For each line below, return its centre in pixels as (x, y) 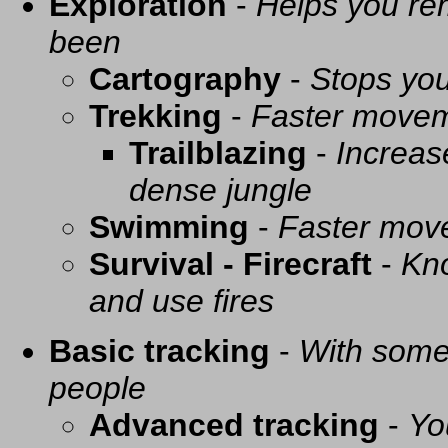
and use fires (181, 301)
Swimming (169, 227)
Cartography (185, 79)
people (97, 388)
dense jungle (220, 190)
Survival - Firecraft (230, 264)
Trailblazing (218, 153)
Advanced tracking (234, 425)
